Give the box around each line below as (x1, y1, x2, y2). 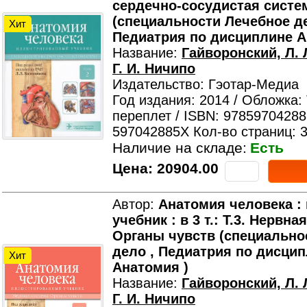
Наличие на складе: (112, 140, 247, 156)
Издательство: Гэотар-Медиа (112, 77, 299, 92)
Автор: (112, 197, 158, 212)
